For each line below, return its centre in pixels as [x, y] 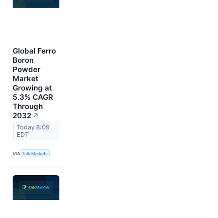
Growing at [32, 88]
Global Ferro [34, 51]
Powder [27, 69]
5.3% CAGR [33, 97]
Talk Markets [35, 153]
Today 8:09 [33, 127]
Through [28, 106]
